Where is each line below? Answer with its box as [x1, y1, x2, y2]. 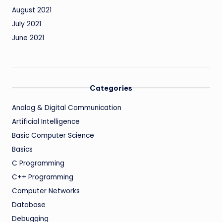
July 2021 [12, 19, 41, 29]
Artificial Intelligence [12, 117, 80, 127]
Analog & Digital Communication [12, 103, 121, 113]
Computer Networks [12, 186, 80, 196]
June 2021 [12, 33, 44, 43]
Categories [90, 84, 132, 93]
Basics [12, 145, 33, 155]
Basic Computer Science [12, 131, 94, 141]
